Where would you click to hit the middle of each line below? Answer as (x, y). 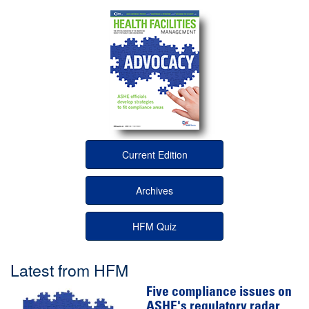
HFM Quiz (154, 227)
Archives (154, 191)
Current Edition (154, 155)
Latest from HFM (69, 270)
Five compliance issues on (219, 293)
